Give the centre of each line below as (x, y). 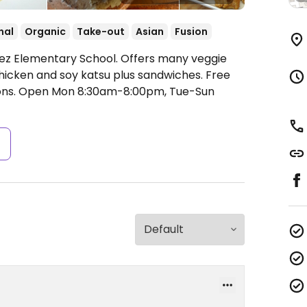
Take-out (101, 32)
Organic (45, 32)
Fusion (191, 32)
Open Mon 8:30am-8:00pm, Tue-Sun (116, 91)
